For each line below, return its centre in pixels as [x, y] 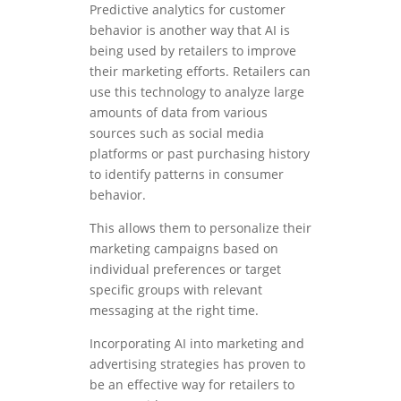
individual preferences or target [185, 269]
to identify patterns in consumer [187, 175]
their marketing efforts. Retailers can [200, 72]
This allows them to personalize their [200, 228]
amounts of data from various [179, 113]
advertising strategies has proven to [197, 364]
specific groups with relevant [176, 290]
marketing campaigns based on [184, 249]
